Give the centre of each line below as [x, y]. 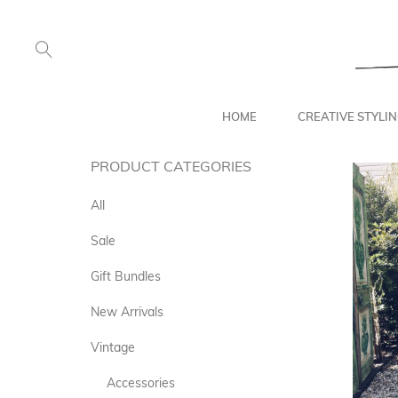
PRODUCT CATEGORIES [171, 167]
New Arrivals [127, 312]
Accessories [141, 383]
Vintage [113, 348]
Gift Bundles [126, 277]
